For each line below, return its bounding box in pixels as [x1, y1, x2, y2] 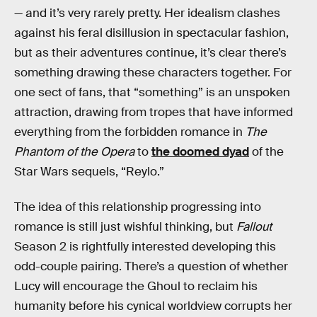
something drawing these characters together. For [14, 65, 292, 80]
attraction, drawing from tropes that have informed [14, 105, 293, 120]
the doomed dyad [151, 144, 249, 159]
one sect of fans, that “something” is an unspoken [14, 85, 290, 100]
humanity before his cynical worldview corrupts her [14, 298, 292, 313]
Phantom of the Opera [14, 144, 134, 159]
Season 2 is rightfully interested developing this [14, 238, 276, 254]
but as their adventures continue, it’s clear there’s [14, 45, 287, 60]
